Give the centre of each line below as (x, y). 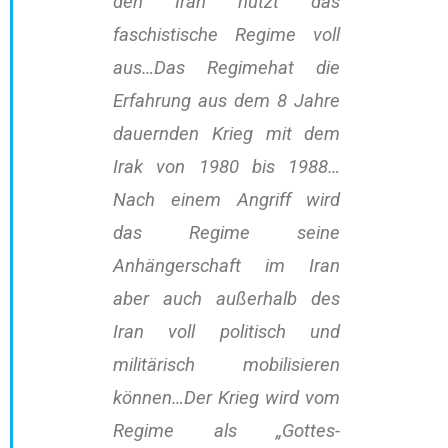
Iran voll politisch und (227, 332)
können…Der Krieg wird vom (227, 398)
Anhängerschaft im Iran (227, 266)
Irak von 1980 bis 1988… (227, 167)
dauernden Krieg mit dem (227, 134)
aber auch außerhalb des (227, 299)
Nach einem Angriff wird (227, 200)
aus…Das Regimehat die (227, 68)
